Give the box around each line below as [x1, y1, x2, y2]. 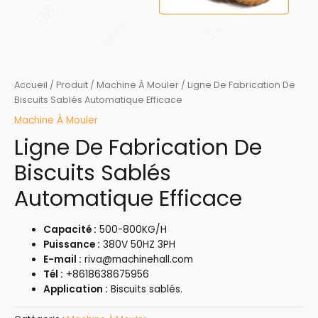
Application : [43, 282, 109, 296]
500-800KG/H [97, 222, 168, 236]
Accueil [14, 78, 48, 91]
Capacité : [43, 222, 97, 236]
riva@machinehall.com [82, 252, 194, 266]
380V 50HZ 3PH [100, 237, 176, 251]
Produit [56, 78, 88, 91]
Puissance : [43, 237, 101, 251]
